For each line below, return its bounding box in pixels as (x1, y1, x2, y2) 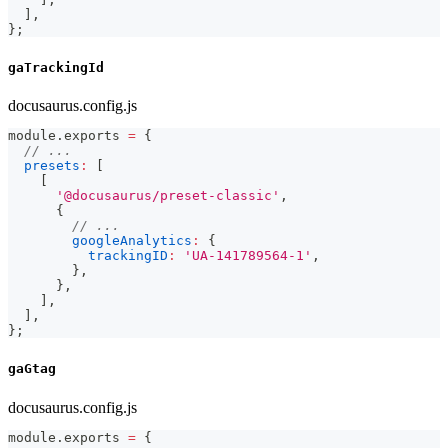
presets (24, 158, 80, 174)
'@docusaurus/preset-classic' (56, 188, 280, 204)
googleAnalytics (72, 233, 192, 249)
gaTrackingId (8, 59, 104, 75)
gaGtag (8, 361, 56, 377)
